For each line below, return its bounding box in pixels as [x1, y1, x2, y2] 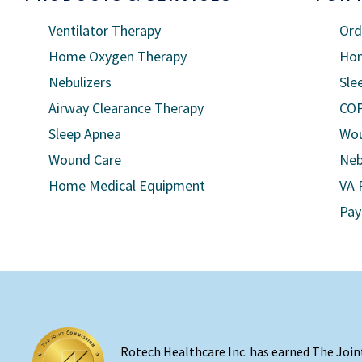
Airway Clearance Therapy [48, 98, 204, 117]
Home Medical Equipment [48, 175, 205, 195]
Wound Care [48, 149, 121, 169]
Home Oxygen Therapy [48, 46, 187, 65]
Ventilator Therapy [48, 20, 161, 40]
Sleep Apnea [48, 124, 121, 143]
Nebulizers [48, 72, 112, 91]
